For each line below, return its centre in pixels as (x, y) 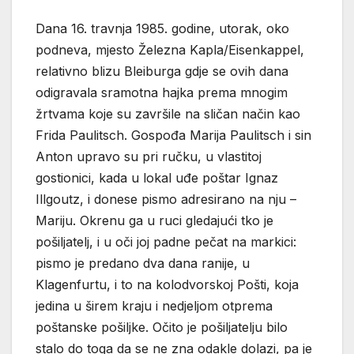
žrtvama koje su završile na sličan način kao (168, 114)
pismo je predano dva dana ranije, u (143, 263)
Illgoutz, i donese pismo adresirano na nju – (166, 199)
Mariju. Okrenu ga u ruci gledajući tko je (154, 220)
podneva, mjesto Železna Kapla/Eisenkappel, (170, 50)
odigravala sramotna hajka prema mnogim (162, 92)
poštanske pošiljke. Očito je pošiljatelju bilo (162, 327)
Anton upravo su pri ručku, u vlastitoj (149, 156)
